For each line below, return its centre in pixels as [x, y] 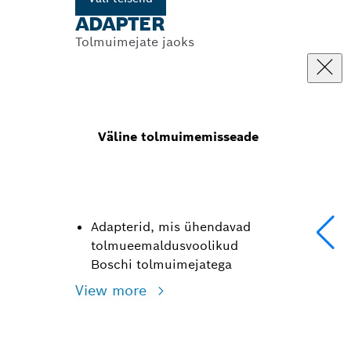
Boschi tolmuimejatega [161, 264]
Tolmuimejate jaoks [135, 42]
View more [113, 290]
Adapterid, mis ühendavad [171, 226]
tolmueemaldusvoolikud [165, 245]
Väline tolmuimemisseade [179, 136]
